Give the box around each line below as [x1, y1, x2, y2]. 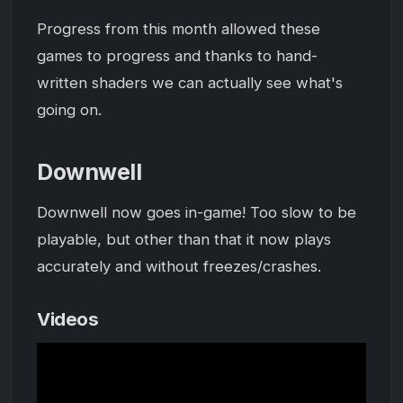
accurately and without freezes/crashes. [37, 257, 321, 276]
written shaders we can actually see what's [37, 74, 343, 93]
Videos [37, 308, 99, 331]
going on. [37, 101, 102, 120]
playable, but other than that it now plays [37, 230, 331, 249]
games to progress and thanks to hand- [37, 47, 318, 66]
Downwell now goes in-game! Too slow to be [37, 203, 356, 222]
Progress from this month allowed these [37, 20, 320, 39]
